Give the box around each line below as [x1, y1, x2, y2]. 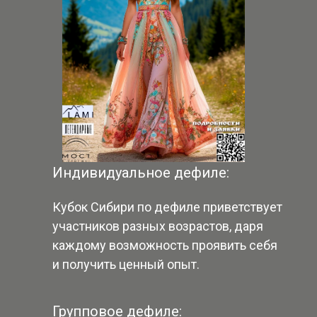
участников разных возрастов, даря [52, 219, 263, 234]
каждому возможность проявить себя [52, 238, 277, 253]
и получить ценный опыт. [52, 257, 200, 272]
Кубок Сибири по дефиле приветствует [52, 200, 282, 214]
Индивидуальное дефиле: [52, 164, 229, 181]
